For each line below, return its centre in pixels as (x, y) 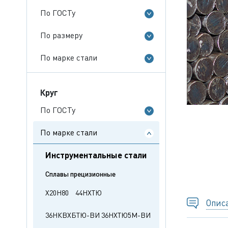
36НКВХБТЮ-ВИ (73, 215)
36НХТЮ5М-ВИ (126, 215)
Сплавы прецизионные (80, 174)
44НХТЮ (89, 192)
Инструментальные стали (96, 155)
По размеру (61, 35)
